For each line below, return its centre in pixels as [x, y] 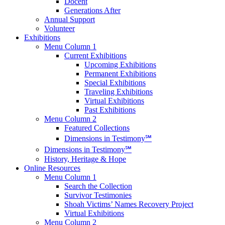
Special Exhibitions [115, 83]
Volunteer [60, 28]
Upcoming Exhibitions [120, 65]
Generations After [92, 10]
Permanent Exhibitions [120, 74]
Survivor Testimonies [98, 195]
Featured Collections [97, 128]
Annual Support [70, 19]
